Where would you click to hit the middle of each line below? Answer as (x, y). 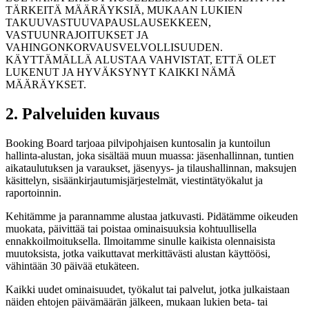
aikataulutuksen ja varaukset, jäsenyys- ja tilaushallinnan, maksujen (151, 168)
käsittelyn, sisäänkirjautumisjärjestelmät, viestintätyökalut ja (134, 180)
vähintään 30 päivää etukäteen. (72, 266)
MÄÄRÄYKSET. (46, 85)
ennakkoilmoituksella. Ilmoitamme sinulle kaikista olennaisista (140, 241)
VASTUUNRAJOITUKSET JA (77, 35)
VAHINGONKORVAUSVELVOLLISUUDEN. (114, 48)
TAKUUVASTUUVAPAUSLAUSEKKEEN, (108, 23)
